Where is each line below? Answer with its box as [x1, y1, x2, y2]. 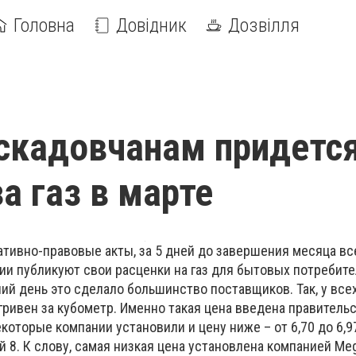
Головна [14, 14, 75, 37]
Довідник [116, 14, 187, 37]
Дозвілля [228, 14, 300, 37]
